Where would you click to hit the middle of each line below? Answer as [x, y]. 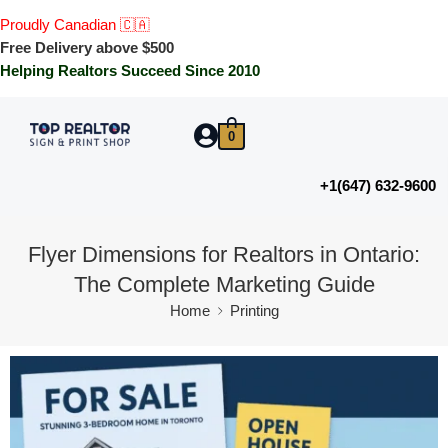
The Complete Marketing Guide [224, 284]
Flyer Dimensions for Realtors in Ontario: [224, 254]
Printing [254, 310]
